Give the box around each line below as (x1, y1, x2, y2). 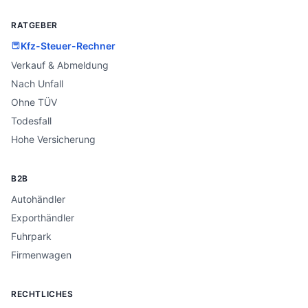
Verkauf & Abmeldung (11, 59, 109, 71)
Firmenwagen (11, 249, 71, 261)
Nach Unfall (11, 78, 63, 89)
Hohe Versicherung (11, 133, 96, 145)
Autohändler (11, 193, 65, 205)
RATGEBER (11, 19, 58, 30)
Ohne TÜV (11, 96, 57, 108)
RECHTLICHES (11, 289, 74, 299)
